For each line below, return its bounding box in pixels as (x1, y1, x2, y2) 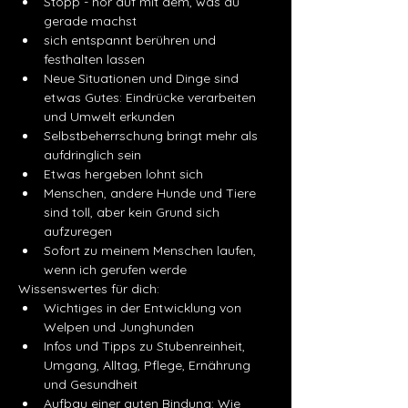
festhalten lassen (44, 51, 145, 67)
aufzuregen (44, 223, 112, 240)
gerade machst (44, 13, 137, 29)
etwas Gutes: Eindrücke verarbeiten (44, 89, 260, 106)
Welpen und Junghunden (44, 319, 194, 335)
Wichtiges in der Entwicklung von (44, 300, 245, 316)
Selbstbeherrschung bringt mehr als (44, 127, 261, 144)
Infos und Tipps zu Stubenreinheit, (44, 338, 249, 354)
